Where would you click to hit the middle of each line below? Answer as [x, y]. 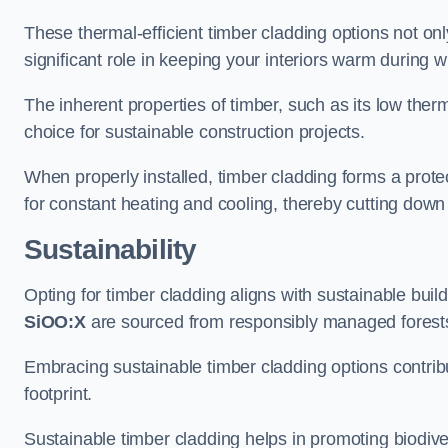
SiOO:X [55, 322]
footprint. [58, 394]
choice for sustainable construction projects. [197, 132]
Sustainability [110, 250]
